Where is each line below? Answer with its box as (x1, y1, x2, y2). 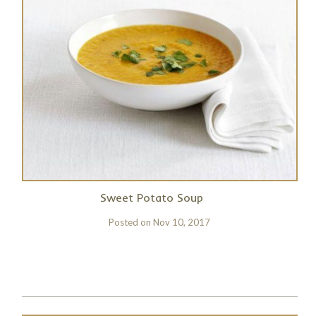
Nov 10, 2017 (153, 217, 211, 228)
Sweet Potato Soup (99, 190, 203, 205)
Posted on (109, 217, 154, 228)
